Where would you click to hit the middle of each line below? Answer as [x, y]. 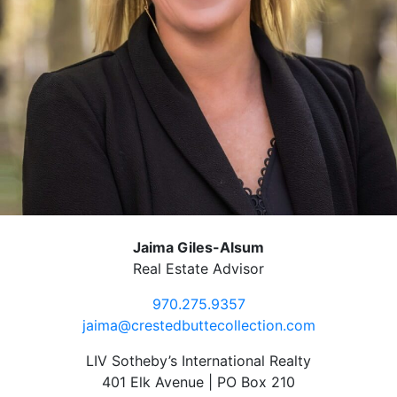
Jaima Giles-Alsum [198, 248]
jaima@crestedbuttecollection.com [198, 326]
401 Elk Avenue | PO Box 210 [198, 382]
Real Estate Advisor [198, 269]
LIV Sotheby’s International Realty [198, 361]
